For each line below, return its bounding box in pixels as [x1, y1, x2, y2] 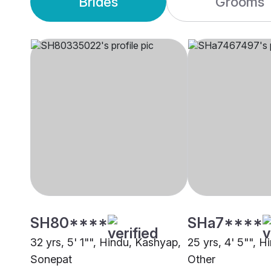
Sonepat [30, 253, 72, 266]
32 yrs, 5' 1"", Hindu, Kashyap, [30, 236, 181, 249]
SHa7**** [188, 214, 263, 232]
